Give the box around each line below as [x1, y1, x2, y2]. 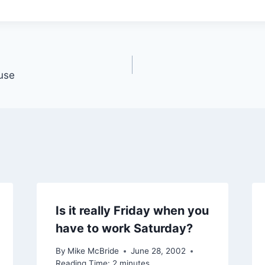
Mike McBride [67, 246, 119, 256]
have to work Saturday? [55, 221, 193, 235]
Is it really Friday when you [55, 203, 209, 218]
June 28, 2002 [130, 246, 186, 256]
